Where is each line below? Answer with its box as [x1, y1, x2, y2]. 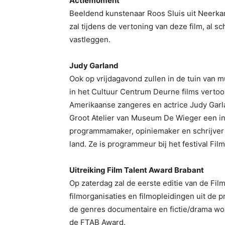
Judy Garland [69, 61, 119, 71]
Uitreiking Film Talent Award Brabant [69, 165, 205, 175]
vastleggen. [69, 35, 110, 45]
